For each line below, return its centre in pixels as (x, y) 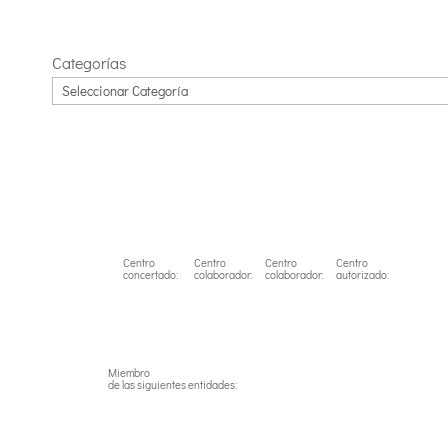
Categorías (89, 63)
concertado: (150, 275)
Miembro (129, 373)
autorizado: (362, 275)
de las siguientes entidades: (172, 385)
